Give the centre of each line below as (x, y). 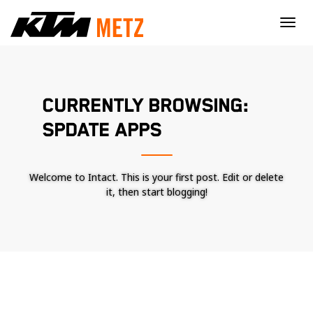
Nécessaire (204, 304)
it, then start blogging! (156, 192)
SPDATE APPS (102, 131)
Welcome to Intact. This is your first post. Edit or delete (156, 177)
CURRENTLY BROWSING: (145, 106)
